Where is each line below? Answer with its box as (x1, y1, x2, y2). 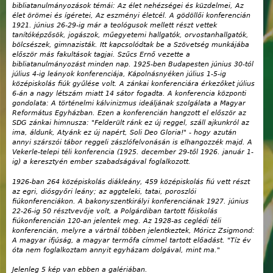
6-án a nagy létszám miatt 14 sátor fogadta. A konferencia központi (12, 90, 246, 98)
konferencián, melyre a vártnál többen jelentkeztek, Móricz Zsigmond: (12, 226, 255, 235)
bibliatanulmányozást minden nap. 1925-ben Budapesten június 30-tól (12, 60, 253, 69)
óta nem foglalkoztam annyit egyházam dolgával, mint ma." (12, 246, 220, 254)
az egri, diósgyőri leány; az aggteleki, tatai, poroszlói (12, 187, 196, 196)
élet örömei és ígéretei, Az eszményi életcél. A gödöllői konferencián (12, 12, 250, 20)
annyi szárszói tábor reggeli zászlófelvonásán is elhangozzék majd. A (12, 138, 252, 147)
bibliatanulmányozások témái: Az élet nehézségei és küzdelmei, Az (12, 2, 244, 10)
